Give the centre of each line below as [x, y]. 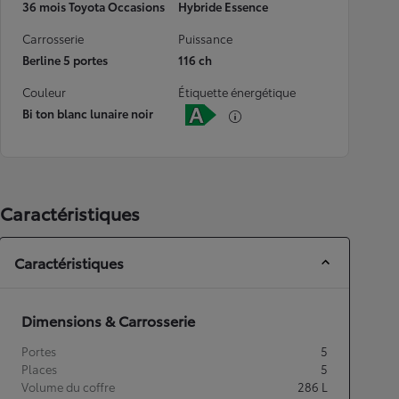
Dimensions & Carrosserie [108, 320]
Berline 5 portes [65, 60]
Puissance [205, 38]
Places [39, 369]
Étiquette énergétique [237, 92]
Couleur [44, 92]
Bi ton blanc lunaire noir [88, 113]
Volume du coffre [68, 387]
